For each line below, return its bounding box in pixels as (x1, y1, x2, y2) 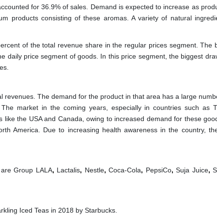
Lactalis (57, 166, 80, 174)
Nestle (84, 166, 104, 174)
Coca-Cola (108, 166, 141, 174)
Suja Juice (176, 166, 208, 174)
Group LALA (14, 166, 52, 174)
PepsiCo (145, 166, 171, 174)
